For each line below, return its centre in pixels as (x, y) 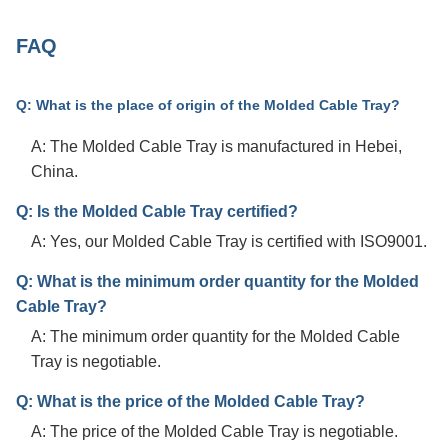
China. (54, 171)
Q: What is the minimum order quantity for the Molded (217, 281)
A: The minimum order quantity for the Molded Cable (215, 336)
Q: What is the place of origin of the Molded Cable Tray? (208, 105)
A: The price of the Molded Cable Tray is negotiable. (214, 431)
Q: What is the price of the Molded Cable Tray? (190, 401)
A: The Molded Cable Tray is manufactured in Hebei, (216, 146)
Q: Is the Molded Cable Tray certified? (157, 211)
